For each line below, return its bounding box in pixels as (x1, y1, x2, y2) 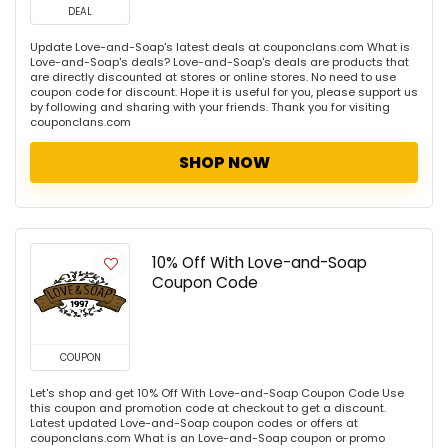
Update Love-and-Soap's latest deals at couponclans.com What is (30, 39, 410, 55)
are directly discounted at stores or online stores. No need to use (30, 69, 396, 85)
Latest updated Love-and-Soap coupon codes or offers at (30, 415, 358, 431)
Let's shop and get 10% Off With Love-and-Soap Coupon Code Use (30, 385, 404, 401)
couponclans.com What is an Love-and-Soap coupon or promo (30, 430, 385, 446)
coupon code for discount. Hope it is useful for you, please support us (30, 84, 418, 100)
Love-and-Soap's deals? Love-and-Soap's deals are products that (30, 54, 409, 70)
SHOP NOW (178, 151, 270, 174)
